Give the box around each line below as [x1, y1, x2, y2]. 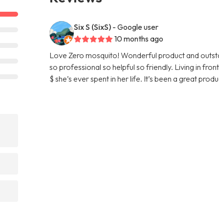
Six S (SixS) [74, 22, 111, 32]
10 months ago [114, 33, 164, 44]
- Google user [112, 22, 159, 32]
